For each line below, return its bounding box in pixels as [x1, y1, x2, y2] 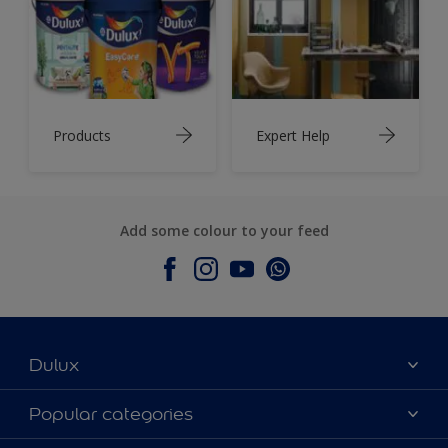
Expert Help [256, 125, 330, 145]
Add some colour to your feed [119, 220, 329, 240]
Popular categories [29, 402, 193, 425]
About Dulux [29, 394, 109, 414]
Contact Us [29, 425, 101, 445]
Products [53, 125, 111, 145]
